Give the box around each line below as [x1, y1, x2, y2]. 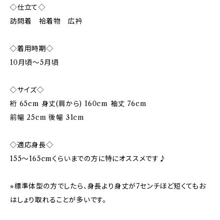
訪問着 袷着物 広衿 [10, 17, 83, 26]
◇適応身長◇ [10, 140, 54, 149]
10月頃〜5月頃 [10, 58, 59, 67]
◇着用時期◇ [10, 44, 54, 53]
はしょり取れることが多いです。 [10, 195, 107, 204]
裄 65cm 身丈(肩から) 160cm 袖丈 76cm [10, 99, 147, 108]
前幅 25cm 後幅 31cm [10, 113, 85, 122]
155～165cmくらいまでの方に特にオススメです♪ [10, 154, 166, 163]
